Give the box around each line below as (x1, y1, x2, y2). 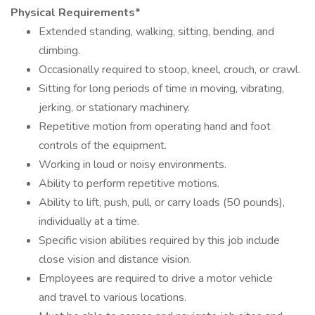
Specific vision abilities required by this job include (39, 233, 280, 248)
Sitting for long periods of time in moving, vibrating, (39, 81, 284, 96)
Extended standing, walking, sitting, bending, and (39, 24, 274, 39)
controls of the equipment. (39, 138, 167, 153)
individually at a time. (39, 214, 139, 229)
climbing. (39, 43, 80, 58)
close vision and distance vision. (39, 252, 191, 267)
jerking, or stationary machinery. (39, 100, 190, 115)
